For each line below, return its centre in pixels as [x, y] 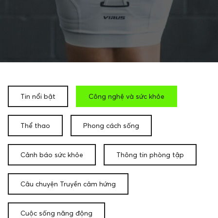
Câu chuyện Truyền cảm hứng [68, 184]
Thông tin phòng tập [150, 154]
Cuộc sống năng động [56, 213]
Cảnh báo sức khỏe [52, 154]
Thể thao [35, 125]
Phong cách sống [111, 125]
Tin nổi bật [38, 96]
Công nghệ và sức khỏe [127, 96]
